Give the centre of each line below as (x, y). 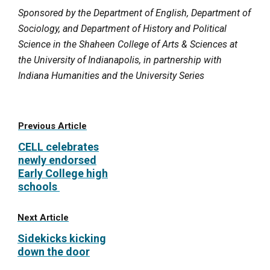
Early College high (63, 173)
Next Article (43, 217)
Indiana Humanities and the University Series (111, 75)
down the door (54, 251)
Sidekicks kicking (62, 238)
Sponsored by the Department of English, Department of (134, 13)
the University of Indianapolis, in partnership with (120, 60)
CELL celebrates (58, 146)
